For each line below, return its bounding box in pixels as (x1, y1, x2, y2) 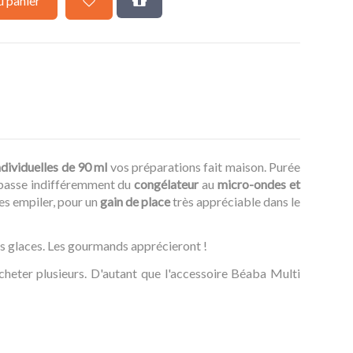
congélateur (131, 176, 199, 191)
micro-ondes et (217, 176, 301, 191)
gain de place (100, 193, 170, 209)
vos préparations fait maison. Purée (107, 158, 301, 174)
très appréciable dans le (170, 193, 300, 209)
